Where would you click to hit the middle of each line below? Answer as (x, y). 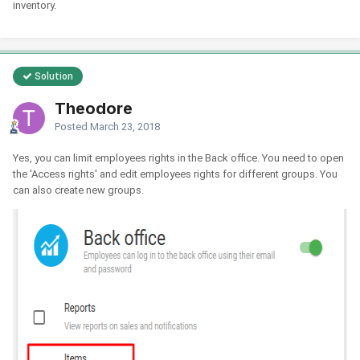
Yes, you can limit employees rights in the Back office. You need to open (178, 157)
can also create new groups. (78, 190)
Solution (53, 76)
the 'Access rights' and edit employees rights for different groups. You (175, 174)
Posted (72, 126)
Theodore (94, 108)
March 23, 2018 (125, 126)
